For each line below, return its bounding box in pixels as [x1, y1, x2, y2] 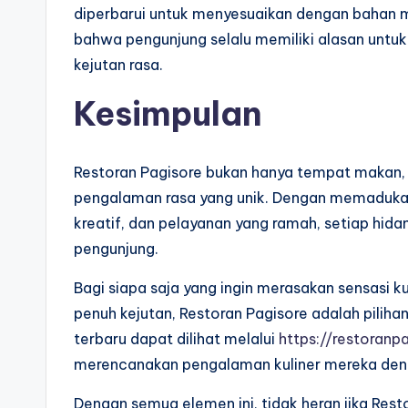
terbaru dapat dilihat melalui [74, 330, 279, 349]
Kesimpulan [74, 93, 262, 136]
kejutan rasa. [74, 56, 163, 75]
